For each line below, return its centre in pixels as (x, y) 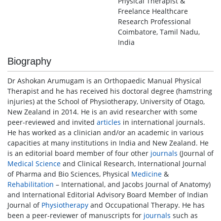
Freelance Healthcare (153, 11)
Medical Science (34, 164)
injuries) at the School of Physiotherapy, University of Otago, (106, 101)
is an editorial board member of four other (79, 153)
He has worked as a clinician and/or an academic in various (106, 132)
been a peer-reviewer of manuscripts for (75, 215)
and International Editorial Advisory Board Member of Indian (108, 195)
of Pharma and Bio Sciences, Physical (69, 174)
